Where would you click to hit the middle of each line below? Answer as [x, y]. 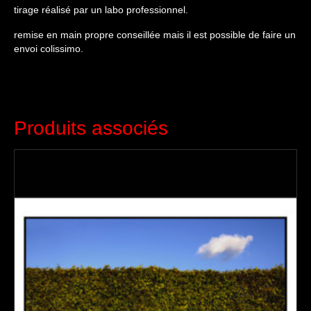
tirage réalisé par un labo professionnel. [101, 10]
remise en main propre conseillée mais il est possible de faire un [155, 35]
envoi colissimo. [49, 49]
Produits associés [91, 128]
